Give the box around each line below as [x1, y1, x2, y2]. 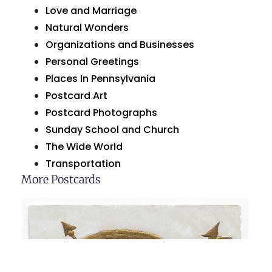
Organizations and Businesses [46, 38, 194, 52]
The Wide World [46, 140, 123, 154]
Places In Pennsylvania [46, 72, 155, 86]
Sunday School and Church [46, 123, 179, 137]
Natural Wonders [46, 21, 129, 35]
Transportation [46, 157, 121, 171]
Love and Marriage [46, 4, 137, 18]
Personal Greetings [46, 55, 139, 69]
